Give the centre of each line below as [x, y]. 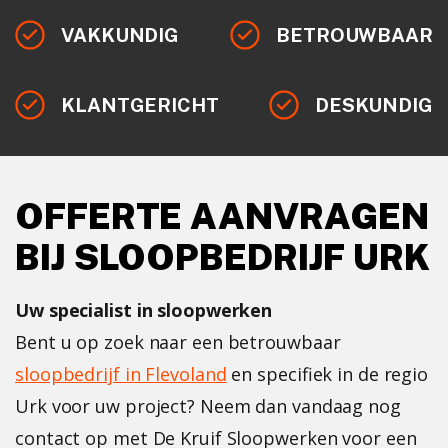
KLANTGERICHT [140, 104]
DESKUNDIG [373, 104]
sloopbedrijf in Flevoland [121, 373]
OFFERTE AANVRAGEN [222, 215]
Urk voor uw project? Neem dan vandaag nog [208, 405]
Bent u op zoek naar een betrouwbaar [178, 341]
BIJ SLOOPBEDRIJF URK [222, 256]
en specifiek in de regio [327, 373]
